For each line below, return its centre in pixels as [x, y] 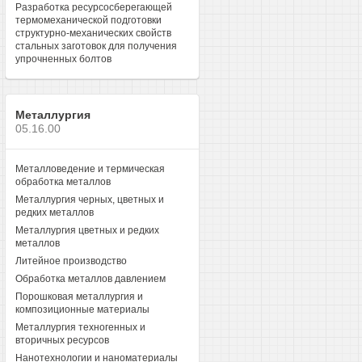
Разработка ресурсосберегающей [93, 7]
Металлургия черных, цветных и [89, 200]
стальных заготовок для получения [96, 46]
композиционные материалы [82, 309]
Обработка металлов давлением [90, 279]
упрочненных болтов [63, 59]
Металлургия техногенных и [80, 327]
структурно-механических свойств [93, 33]
